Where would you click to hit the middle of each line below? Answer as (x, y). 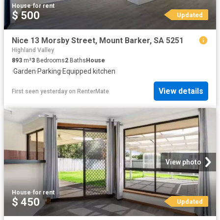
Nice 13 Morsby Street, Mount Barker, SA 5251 (98, 41)
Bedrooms (50, 60)
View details (181, 91)
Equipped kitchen (89, 71)
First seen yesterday (40, 91)
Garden (25, 71)
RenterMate (93, 91)
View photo (183, 162)
